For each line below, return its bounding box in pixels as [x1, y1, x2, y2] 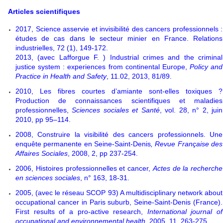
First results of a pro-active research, [15, 207, 147, 216]
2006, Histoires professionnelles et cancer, [15, 164, 153, 172]
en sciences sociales [15, 173, 80, 182]
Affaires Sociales [15, 149, 68, 157]
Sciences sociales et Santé [72, 106, 160, 114]
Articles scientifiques [8, 7, 80, 15]
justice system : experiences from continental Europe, [15, 62, 190, 71]
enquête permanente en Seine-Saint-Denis [15, 139, 151, 148]
